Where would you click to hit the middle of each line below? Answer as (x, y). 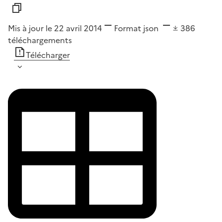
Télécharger (48, 55)
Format (128, 28)
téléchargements (40, 40)
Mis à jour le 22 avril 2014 (55, 28)
